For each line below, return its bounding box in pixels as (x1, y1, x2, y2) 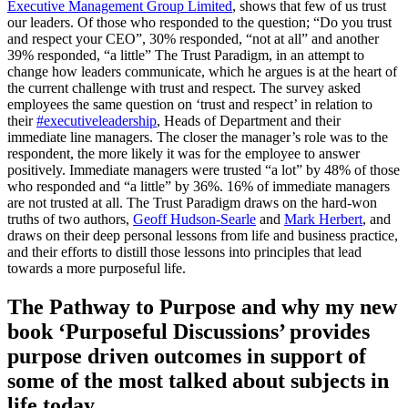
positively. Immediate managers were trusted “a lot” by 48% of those (7, 162, 400, 178)
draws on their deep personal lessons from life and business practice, (7, 228, 398, 244)
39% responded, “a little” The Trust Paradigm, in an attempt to (7, 47, 364, 64)
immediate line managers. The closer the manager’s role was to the (7, 129, 388, 146)
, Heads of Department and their (157, 113, 341, 129)
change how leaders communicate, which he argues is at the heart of (7, 64, 397, 80)
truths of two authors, (7, 211, 133, 228)
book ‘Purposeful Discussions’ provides (7, 320, 370, 344)
